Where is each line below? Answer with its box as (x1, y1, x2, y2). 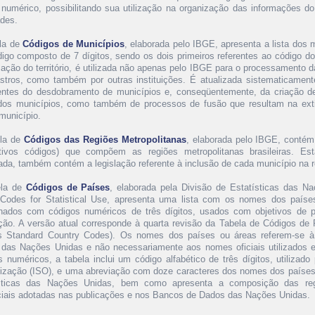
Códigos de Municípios (22, 39, 124, 49)
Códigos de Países (25, 182, 110, 193)
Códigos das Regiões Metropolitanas (23, 134, 186, 145)
